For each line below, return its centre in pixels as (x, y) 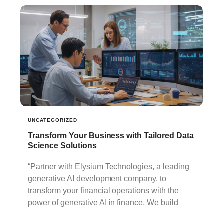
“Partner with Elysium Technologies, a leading (109, 166)
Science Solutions (62, 145)
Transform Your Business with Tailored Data (111, 135)
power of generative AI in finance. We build (103, 202)
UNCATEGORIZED (53, 120)
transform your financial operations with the (103, 190)
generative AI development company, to (97, 178)
